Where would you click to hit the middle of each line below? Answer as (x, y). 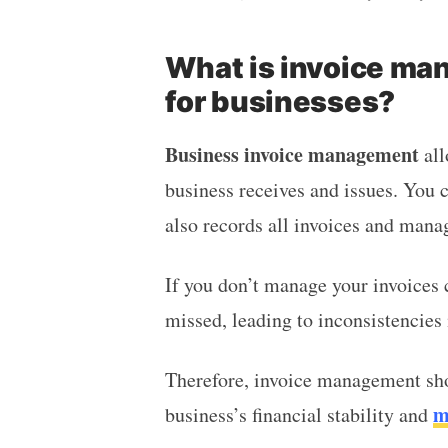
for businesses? (279, 101)
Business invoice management (291, 154)
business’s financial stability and (298, 414)
